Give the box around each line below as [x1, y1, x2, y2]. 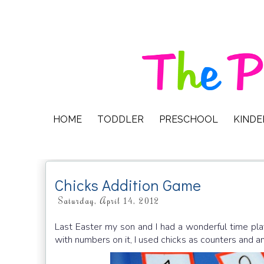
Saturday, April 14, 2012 [58, 195, 160, 206]
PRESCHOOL [159, 114, 218, 125]
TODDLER [97, 114, 144, 125]
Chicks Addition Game [55, 175, 201, 195]
